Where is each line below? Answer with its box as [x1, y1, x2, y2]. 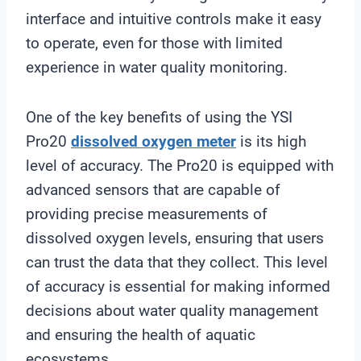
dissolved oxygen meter [71, 131, 236, 151]
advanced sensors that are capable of [26, 180, 280, 199]
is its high [236, 131, 306, 151]
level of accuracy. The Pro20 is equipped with [26, 156, 334, 175]
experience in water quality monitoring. [26, 57, 288, 77]
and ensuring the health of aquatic [26, 325, 255, 344]
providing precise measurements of [26, 204, 268, 223]
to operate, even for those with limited [26, 33, 283, 52]
